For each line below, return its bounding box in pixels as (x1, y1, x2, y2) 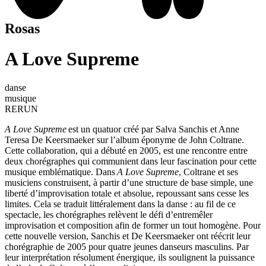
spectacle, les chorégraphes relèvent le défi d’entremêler (5, 210, 213, 220)
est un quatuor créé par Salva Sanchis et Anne (66, 124, 239, 135)
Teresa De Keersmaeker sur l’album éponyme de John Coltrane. (5, 135, 244, 145)
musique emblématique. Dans (5, 167, 117, 178)
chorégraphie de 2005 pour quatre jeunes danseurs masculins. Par (5, 242, 249, 252)
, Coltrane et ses (179, 167, 238, 178)
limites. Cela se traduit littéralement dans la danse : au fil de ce (5, 199, 236, 210)
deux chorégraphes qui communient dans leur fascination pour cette (5, 156, 256, 167)
